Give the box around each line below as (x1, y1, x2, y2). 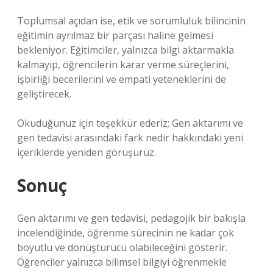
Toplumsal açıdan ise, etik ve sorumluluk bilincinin (17, 14, 246, 27)
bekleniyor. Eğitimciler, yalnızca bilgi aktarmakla (17, 43, 234, 57)
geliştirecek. (17, 87, 71, 101)
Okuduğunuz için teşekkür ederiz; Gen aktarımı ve (17, 116, 243, 130)
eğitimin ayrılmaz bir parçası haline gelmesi (17, 29, 213, 42)
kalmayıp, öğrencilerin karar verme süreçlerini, (17, 58, 229, 71)
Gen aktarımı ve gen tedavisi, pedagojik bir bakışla (17, 211, 246, 225)
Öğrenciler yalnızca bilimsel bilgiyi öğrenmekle (17, 255, 227, 269)
